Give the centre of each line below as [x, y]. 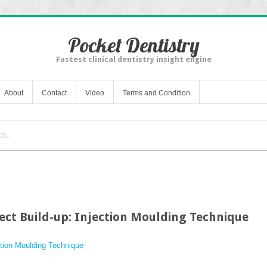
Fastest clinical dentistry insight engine [133, 59]
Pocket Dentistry [133, 45]
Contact [54, 93]
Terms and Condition [156, 93]
